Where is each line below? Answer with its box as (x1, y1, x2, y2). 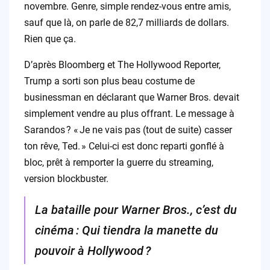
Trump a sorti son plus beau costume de (24, 75, 195, 87)
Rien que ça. (24, 33, 76, 45)
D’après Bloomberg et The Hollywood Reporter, (24, 58, 221, 71)
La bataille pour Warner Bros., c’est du (34, 202, 237, 217)
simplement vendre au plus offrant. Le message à (24, 107, 234, 119)
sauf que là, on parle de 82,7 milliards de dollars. (24, 16, 229, 28)
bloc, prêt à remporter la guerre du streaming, (24, 156, 213, 168)
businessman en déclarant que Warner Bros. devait (24, 91, 239, 103)
